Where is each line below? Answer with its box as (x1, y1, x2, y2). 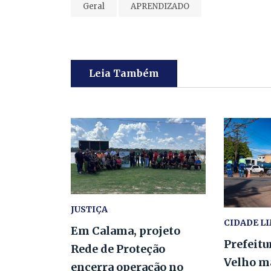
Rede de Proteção (71, 241, 165, 256)
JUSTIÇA (71, 203, 108, 215)
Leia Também (89, 67, 159, 79)
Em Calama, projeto (71, 223, 180, 238)
